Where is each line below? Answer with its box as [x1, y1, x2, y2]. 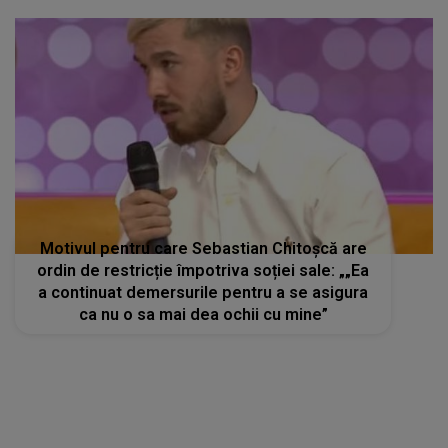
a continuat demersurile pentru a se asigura [38, 282, 369, 302]
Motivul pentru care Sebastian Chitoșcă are [39, 238, 367, 258]
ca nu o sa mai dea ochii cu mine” [78, 304, 328, 324]
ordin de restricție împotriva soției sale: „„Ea [37, 260, 370, 280]
